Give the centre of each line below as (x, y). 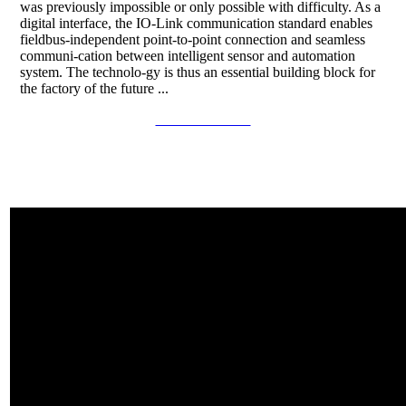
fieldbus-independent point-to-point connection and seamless (193, 39)
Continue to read (203, 119)
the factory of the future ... (94, 88)
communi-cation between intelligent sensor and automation (188, 55)
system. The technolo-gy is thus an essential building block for (198, 72)
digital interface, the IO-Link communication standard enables (196, 23)
